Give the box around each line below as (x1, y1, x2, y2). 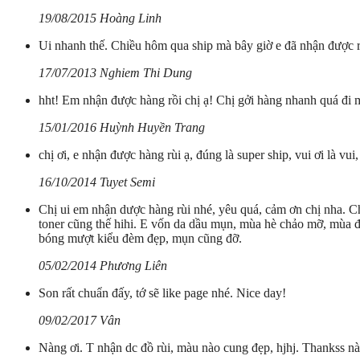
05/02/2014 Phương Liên (39, 259, 167, 273)
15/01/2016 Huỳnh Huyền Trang (39, 121, 205, 135)
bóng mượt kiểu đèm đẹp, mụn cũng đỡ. (39, 231, 242, 246)
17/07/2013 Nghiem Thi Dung (39, 66, 192, 80)
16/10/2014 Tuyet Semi (39, 175, 155, 190)
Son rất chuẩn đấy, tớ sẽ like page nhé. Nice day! (39, 286, 286, 301)
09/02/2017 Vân (39, 313, 121, 328)
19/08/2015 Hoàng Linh (39, 11, 162, 26)
